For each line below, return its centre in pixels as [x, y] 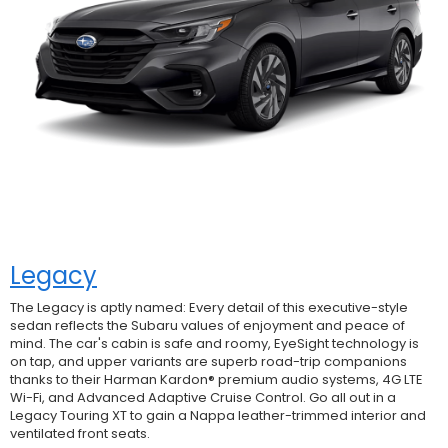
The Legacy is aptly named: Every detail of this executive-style [209, 307]
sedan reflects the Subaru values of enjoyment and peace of [207, 325]
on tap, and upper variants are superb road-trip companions [208, 361]
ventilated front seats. [80, 433]
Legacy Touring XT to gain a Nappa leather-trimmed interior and [218, 415]
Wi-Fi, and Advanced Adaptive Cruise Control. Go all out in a [203, 397]
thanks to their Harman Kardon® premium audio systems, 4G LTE [216, 379]
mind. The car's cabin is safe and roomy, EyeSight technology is [214, 343]
